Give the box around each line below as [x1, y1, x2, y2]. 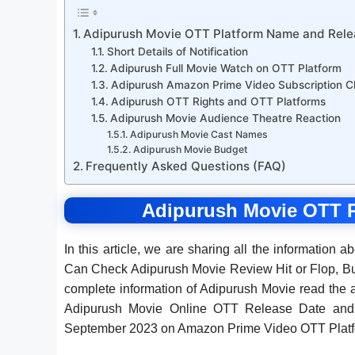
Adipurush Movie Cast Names [129, 128, 268, 141]
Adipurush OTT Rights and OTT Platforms [110, 95, 326, 109]
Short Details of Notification [106, 45, 248, 59]
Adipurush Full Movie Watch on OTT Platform [109, 62, 342, 75]
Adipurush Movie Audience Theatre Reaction [109, 112, 341, 125]
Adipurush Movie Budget [132, 143, 248, 156]
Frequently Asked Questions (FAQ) [86, 158, 287, 174]
